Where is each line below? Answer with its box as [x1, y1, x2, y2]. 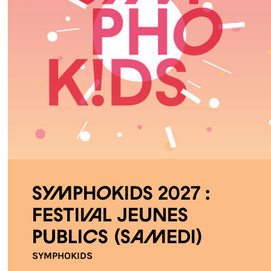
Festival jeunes [32, 207, 189, 225]
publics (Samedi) [32, 229, 204, 247]
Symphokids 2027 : [32, 185, 211, 203]
